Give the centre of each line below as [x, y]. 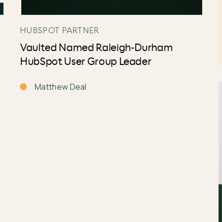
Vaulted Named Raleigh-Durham [96, 48]
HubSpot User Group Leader [85, 62]
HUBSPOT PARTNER [59, 30]
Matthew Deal [60, 87]
